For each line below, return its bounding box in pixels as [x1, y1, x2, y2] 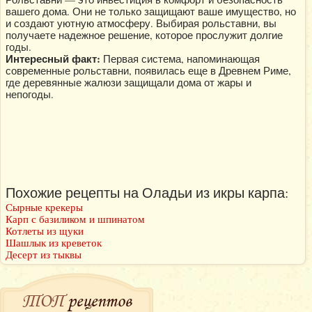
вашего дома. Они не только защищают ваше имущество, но [6, 4, 296, 18]
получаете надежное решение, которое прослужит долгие [6, 28, 283, 42]
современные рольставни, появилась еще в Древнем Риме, [6, 63, 291, 77]
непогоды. [6, 87, 54, 101]
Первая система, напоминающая [100, 52, 260, 65]
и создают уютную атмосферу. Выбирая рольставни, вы [6, 16, 276, 30]
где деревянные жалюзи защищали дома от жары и [6, 75, 251, 89]
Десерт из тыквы [6, 247, 81, 261]
